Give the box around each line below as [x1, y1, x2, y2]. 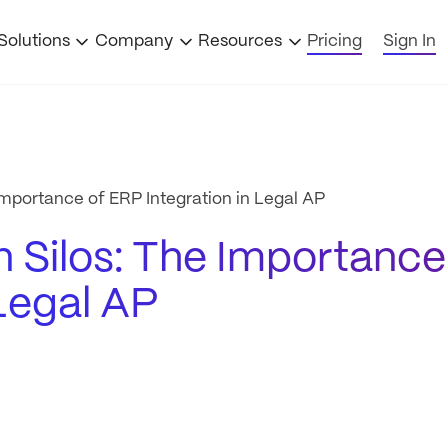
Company [94, 33, 173, 50]
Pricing [307, 33, 363, 50]
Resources [198, 33, 283, 50]
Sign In [382, 33, 436, 50]
